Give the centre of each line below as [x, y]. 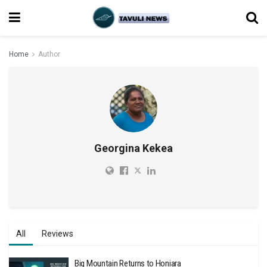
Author [49, 54]
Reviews [58, 234]
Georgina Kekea [133, 148]
